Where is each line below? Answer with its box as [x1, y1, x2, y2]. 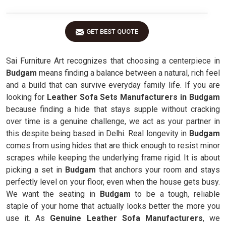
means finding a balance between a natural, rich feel [37, 68, 220, 78]
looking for [6, 92, 47, 102]
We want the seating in [6, 189, 100, 199]
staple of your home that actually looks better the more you [6, 201, 220, 211]
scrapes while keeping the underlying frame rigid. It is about [6, 153, 220, 162]
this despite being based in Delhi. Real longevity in [6, 129, 189, 138]
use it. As [6, 213, 50, 223]
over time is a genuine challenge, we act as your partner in [6, 117, 220, 126]
